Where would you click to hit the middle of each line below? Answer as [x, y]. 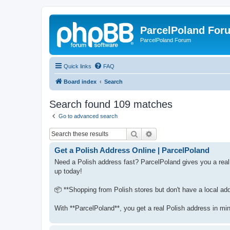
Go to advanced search [88, 116]
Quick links [78, 66]
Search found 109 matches [111, 104]
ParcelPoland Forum [166, 40]
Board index [80, 81]
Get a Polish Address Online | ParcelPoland [132, 150]
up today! [68, 171]
